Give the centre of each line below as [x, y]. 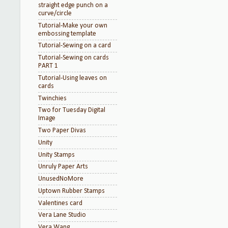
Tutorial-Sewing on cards [74, 58]
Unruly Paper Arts [63, 167]
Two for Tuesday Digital [72, 110]
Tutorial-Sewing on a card [75, 46]
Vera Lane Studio [62, 215]
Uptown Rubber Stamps [72, 191]
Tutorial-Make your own [73, 25]
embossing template [67, 34]
